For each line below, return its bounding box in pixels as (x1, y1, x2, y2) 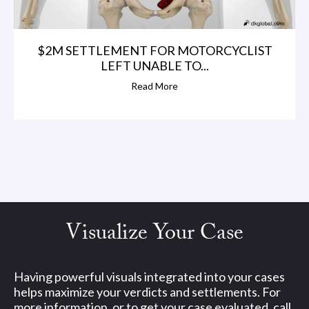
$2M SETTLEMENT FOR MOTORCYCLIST (37, 42, 272, 58)
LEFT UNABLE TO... (100, 57, 209, 73)
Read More (131, 79, 178, 92)
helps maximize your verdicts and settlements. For (14, 283, 281, 299)
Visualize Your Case (66, 217, 243, 255)
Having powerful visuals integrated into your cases (14, 268, 285, 284)
